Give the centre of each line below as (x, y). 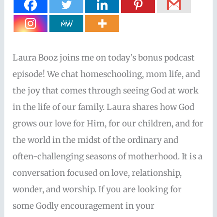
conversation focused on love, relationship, (97, 173)
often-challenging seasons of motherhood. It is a (108, 157)
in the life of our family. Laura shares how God (104, 107)
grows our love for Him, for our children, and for (108, 124)
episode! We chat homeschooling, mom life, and (107, 74)
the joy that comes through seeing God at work (106, 91)
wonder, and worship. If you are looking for (97, 190)
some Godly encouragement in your (84, 206)
